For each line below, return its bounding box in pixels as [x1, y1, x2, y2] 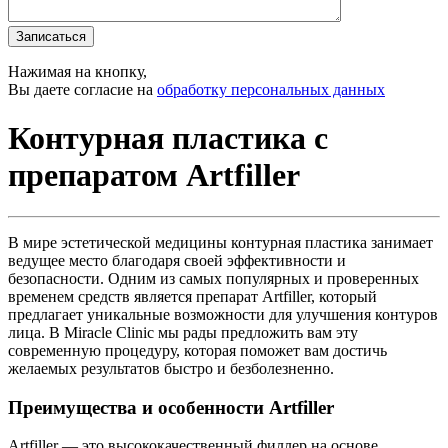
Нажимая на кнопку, [8, 63, 147, 80]
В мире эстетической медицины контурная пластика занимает [8, 233, 433, 251]
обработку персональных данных [157, 81, 385, 98]
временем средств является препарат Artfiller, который [8, 287, 377, 305]
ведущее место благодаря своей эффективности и [8, 251, 346, 269]
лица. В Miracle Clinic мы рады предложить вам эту [8, 323, 358, 341]
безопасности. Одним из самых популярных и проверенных [8, 269, 419, 287]
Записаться [16, 29, 86, 44]
